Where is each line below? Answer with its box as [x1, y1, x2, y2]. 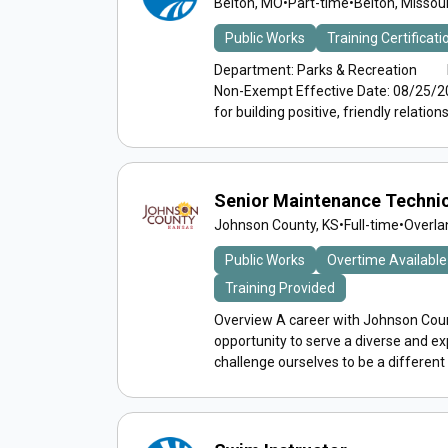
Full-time [344, 217, 399, 233]
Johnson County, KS [214, 217, 339, 233]
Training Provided [225, 280, 335, 296]
